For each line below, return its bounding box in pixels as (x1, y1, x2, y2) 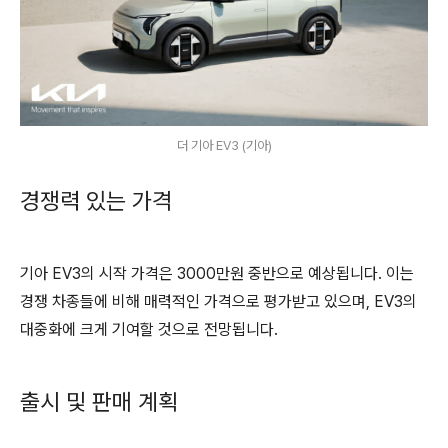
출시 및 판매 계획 (20, 388, 178, 416)
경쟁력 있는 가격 (20, 187, 172, 215)
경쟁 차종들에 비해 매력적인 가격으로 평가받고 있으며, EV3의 (20, 292, 417, 311)
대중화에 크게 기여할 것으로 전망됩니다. (20, 320, 278, 339)
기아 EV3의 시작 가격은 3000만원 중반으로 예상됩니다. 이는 (20, 264, 414, 283)
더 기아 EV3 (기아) (176, 137, 272, 153)
